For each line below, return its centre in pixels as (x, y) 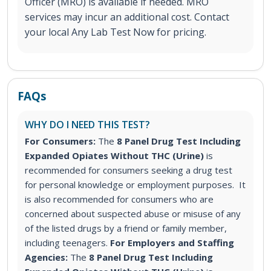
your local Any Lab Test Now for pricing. (116, 32)
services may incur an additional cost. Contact (127, 17)
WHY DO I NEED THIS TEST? (87, 125)
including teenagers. (66, 243)
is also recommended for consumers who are (119, 199)
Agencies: (46, 257)
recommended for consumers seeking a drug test (129, 170)
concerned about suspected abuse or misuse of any (133, 214)
